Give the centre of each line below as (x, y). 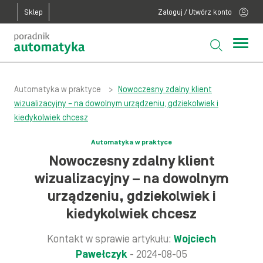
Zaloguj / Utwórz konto (195, 13)
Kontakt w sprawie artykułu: (110, 239)
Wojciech (195, 239)
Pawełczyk (102, 254)
